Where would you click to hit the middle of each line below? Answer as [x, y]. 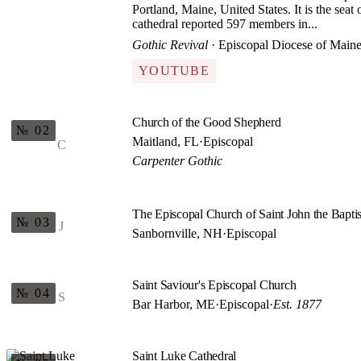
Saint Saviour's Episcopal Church [214, 285]
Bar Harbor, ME [174, 304]
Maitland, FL [166, 141]
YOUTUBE [174, 71]
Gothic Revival [170, 45]
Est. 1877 [297, 304]
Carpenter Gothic [177, 161]
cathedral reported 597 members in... [225, 24]
